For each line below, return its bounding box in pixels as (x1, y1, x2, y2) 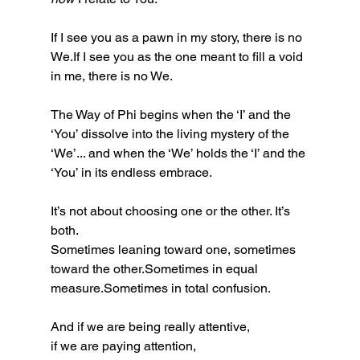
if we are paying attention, (50, 338, 196, 354)
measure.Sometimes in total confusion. (50, 280, 271, 297)
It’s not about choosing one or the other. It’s (50, 203, 293, 219)
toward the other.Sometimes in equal (50, 261, 261, 277)
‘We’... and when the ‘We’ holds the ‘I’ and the (50, 145, 309, 162)
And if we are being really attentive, (50, 319, 250, 335)
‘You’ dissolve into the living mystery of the (50, 126, 292, 142)
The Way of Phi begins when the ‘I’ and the (50, 107, 294, 123)
